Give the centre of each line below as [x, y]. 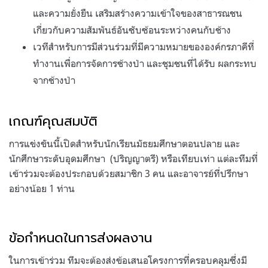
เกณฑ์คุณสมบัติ [53, 121]
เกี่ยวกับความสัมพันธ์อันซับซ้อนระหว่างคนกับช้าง [132, 30]
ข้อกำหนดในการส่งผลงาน [80, 237]
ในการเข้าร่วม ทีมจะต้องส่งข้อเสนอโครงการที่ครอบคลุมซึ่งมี [128, 260]
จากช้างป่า [54, 80]
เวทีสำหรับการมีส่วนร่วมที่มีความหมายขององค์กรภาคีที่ [144, 46]
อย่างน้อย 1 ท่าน [42, 188]
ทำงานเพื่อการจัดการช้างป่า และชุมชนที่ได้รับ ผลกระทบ [145, 63]
